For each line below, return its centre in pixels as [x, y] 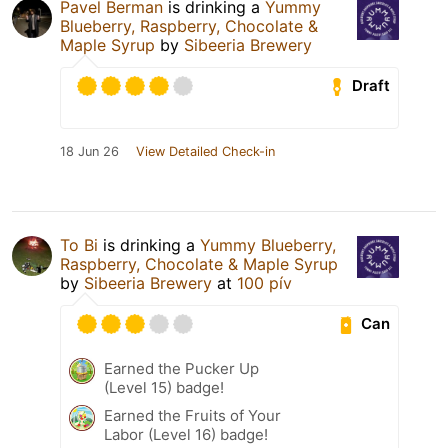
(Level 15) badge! [164, 387]
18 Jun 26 [89, 151]
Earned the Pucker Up [181, 368]
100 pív [264, 282]
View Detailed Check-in [205, 151]
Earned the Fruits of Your [192, 415]
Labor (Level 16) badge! [186, 434]
